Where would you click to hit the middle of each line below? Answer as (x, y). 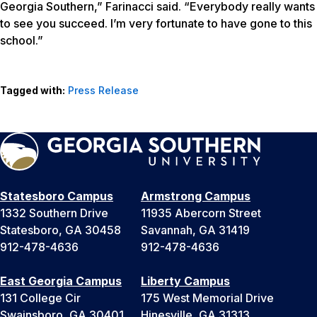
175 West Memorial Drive (207, 298)
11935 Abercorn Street (201, 213)
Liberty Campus (185, 281)
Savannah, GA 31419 (195, 230)
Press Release (103, 91)
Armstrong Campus (196, 196)
